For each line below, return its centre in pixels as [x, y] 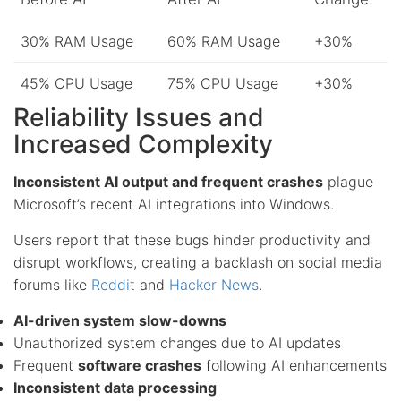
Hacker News [214, 284]
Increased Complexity [143, 144]
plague [348, 181]
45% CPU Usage [77, 83]
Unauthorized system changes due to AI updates [177, 342]
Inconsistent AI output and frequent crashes [168, 181]
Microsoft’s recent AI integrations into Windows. [174, 204]
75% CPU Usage [223, 83]
